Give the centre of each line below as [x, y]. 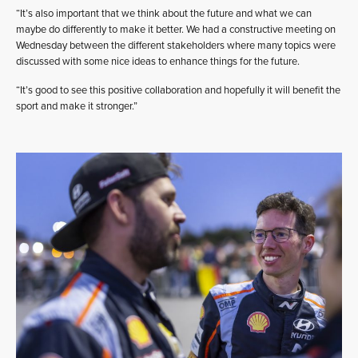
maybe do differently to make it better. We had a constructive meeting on [176, 29]
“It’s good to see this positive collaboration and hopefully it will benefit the [178, 90]
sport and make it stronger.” [77, 106]
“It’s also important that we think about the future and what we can [164, 13]
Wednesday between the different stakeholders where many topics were [176, 45]
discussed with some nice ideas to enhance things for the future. [158, 61]
